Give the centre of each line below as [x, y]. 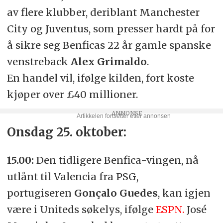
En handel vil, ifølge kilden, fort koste [100, 78]
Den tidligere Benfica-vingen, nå [116, 160]
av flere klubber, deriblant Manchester [103, 12]
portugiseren [40, 193]
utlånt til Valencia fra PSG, [72, 177]
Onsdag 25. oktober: [66, 132]
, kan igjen [184, 193]
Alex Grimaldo [109, 62]
